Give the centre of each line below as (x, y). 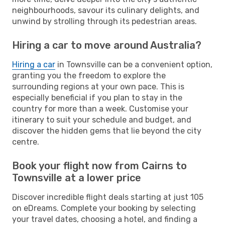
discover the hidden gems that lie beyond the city (107, 131)
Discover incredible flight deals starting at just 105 (108, 197)
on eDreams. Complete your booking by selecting (104, 208)
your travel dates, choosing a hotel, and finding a (105, 219)
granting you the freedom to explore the (89, 75)
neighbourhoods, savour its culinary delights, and (106, 10)
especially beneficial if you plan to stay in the (97, 97)
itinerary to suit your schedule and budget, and (102, 120)
